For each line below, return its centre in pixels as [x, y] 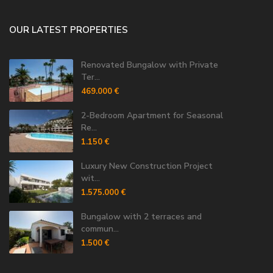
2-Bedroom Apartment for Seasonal [152, 115]
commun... [100, 229]
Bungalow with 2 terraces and [141, 216]
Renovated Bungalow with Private [150, 65]
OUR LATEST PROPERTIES [69, 30]
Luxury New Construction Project [147, 166]
